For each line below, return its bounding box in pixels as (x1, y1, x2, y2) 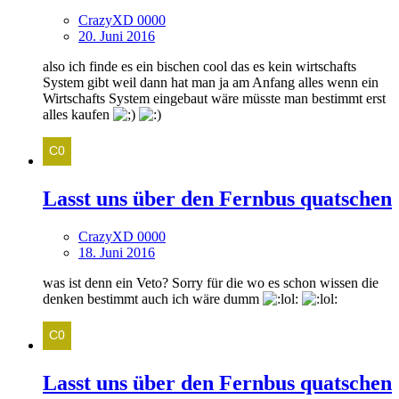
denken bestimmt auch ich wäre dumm (43, 290, 263, 306)
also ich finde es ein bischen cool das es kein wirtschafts (43, 58, 356, 74)
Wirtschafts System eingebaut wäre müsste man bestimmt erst (43, 90, 386, 106)
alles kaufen (43, 106, 113, 122)
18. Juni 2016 (78, 244, 155, 260)
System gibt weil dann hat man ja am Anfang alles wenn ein (43, 74, 379, 90)
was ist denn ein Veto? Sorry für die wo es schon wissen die (43, 274, 379, 290)
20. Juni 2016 (78, 28, 155, 44)
